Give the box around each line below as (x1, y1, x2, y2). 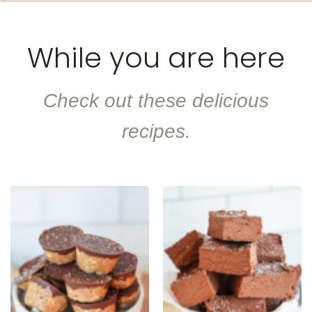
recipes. (121, 120, 191, 142)
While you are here (27, 38, 285, 77)
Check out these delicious (43, 90, 269, 111)
